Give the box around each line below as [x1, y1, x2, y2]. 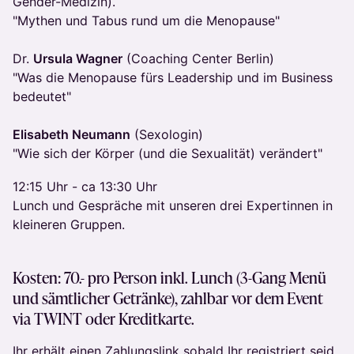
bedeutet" [13, 88, 71, 104]
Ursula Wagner [33, 51, 122, 66]
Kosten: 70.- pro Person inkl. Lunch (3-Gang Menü [13, 266, 326, 288]
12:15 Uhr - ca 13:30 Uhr [13, 179, 157, 194]
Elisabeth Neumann [13, 126, 130, 142]
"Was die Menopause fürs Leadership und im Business [13, 70, 333, 85]
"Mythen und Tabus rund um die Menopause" [13, 13, 280, 28]
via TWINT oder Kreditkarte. [13, 307, 194, 330]
